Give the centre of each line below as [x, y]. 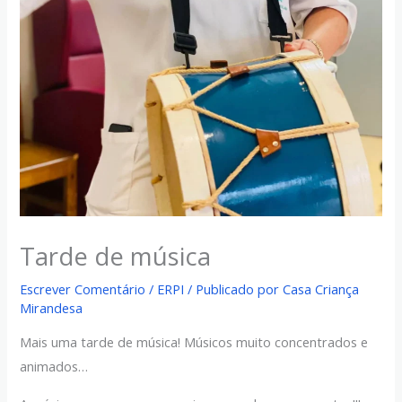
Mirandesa [52, 307]
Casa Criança [321, 288]
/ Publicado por [234, 288]
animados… [54, 367]
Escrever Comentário [83, 288]
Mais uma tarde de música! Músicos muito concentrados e [194, 342]
